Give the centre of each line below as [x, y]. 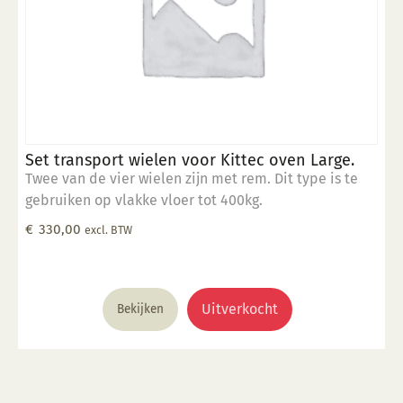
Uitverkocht [239, 309]
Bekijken [140, 309]
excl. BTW [108, 230]
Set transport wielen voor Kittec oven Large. [190, 161]
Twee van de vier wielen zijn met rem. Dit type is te [192, 179]
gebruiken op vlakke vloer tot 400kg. [144, 201]
